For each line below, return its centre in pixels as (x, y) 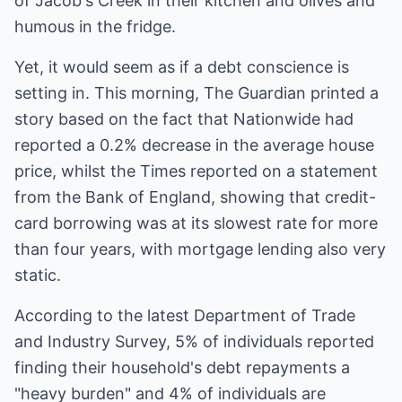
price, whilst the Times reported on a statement (196, 171)
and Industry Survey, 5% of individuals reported (194, 341)
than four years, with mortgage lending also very (200, 249)
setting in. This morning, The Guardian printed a (197, 93)
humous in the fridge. (95, 26)
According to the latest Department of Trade (185, 315)
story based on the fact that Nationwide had (184, 119)
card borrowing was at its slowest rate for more (196, 223)
